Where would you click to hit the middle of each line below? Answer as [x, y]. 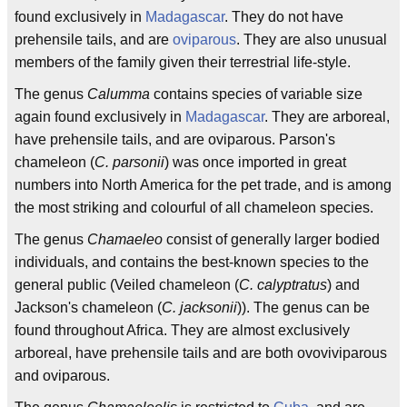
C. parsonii [129, 162]
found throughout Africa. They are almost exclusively [182, 330]
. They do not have [284, 16]
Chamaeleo [125, 239]
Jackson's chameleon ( [88, 307]
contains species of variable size [256, 94]
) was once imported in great [255, 162]
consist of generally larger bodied [271, 239]
